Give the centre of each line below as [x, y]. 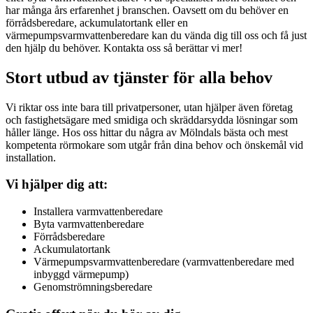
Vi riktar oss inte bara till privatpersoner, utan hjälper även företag [149, 107]
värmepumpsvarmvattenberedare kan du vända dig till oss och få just [156, 35]
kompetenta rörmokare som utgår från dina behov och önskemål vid [154, 145]
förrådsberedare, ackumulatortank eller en [97, 22]
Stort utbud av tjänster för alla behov [139, 77]
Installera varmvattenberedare [98, 212]
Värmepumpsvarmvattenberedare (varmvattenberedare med [164, 262]
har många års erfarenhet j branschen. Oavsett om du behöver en [147, 10]
